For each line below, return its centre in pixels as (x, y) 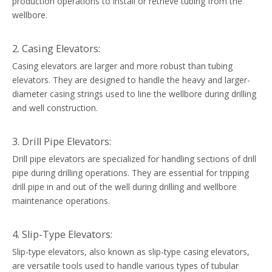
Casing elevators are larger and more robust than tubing (122, 66)
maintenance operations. (61, 201)
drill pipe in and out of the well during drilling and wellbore (124, 187)
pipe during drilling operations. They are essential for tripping (131, 173)
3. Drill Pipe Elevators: (62, 142)
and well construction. (55, 108)
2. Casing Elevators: (56, 49)
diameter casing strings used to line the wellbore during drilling (134, 94)
